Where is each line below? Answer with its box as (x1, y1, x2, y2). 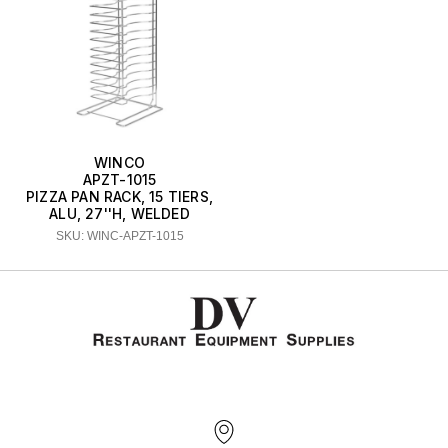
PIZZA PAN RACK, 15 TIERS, (26, 187, 213, 205)
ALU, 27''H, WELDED (49, 204, 190, 222)
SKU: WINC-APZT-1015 (55, 228, 184, 243)
